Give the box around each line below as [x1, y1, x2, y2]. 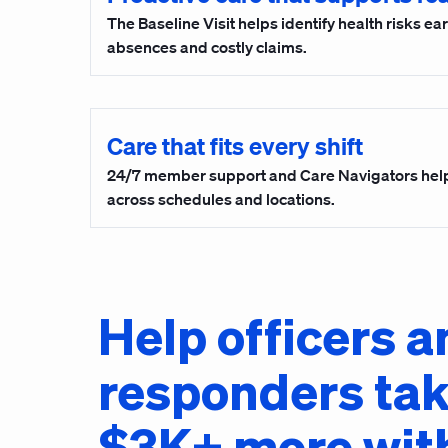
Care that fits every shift [107, 131, 363, 161]
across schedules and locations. [107, 189, 335, 209]
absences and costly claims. [107, 37, 307, 57]
